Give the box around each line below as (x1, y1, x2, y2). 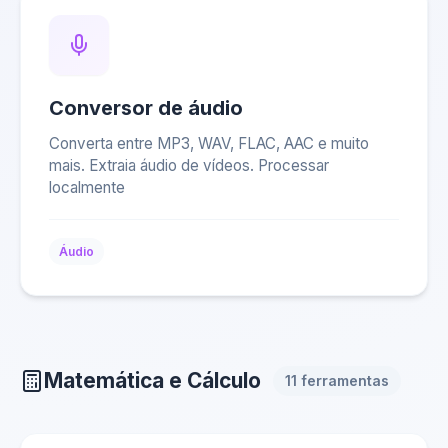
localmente (49, 178, 125, 197)
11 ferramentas (285, 371, 389, 389)
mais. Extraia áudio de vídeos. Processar (49, 156, 329, 175)
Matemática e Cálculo (44, 368, 261, 393)
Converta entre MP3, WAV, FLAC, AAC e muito (49, 134, 369, 153)
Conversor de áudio (49, 96, 243, 120)
